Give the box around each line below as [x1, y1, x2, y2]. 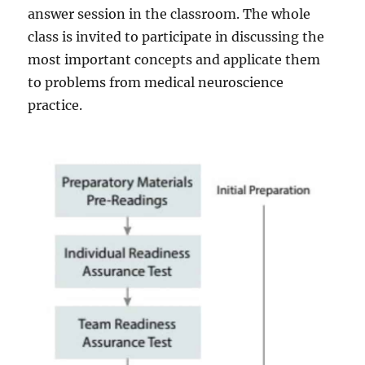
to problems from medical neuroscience [28, 73, 284, 90]
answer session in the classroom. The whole [28, 5, 311, 22]
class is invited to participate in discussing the [28, 28, 325, 45]
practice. [28, 96, 83, 113]
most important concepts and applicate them [28, 51, 321, 68]
